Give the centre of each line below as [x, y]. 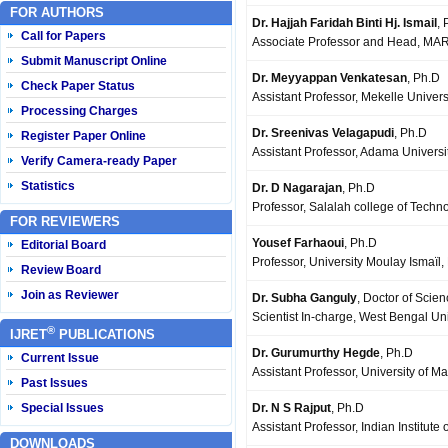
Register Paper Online [83, 136]
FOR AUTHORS [57, 12]
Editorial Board [63, 245]
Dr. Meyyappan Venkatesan [329, 78]
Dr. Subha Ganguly [304, 298]
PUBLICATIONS [105, 335]
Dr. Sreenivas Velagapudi [323, 133]
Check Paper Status [78, 86]
